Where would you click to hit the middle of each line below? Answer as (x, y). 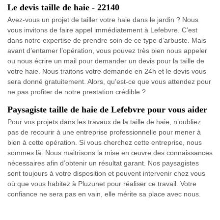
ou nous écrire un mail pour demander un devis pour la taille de (106, 61)
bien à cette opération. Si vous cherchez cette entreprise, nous (105, 143)
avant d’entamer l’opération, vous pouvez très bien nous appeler (107, 51)
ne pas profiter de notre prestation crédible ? (77, 92)
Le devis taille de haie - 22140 (63, 8)
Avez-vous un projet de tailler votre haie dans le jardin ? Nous (103, 20)
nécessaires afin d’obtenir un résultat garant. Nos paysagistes (103, 163)
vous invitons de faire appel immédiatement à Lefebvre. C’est (102, 30)
